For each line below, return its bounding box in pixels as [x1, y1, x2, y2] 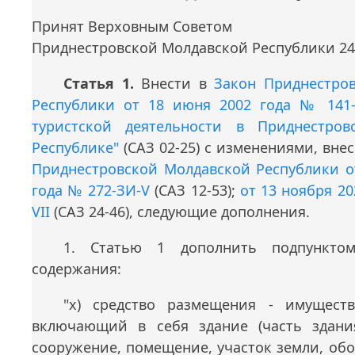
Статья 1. [63, 74, 134, 94]
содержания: [32, 259, 121, 279]
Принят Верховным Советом [32, 17, 232, 36]
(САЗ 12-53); [149, 181, 240, 200]
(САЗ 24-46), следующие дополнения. [50, 202, 310, 222]
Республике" [32, 138, 119, 158]
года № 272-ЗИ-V [32, 181, 150, 200]
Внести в [133, 74, 214, 94]
